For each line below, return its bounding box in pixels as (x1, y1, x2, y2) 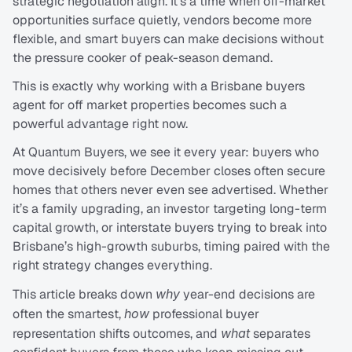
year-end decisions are (180, 286, 315, 303)
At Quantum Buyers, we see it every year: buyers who (13, 144, 319, 161)
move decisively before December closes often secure (13, 163, 325, 180)
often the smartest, (13, 306, 124, 323)
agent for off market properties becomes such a (13, 97, 287, 114)
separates (250, 325, 310, 343)
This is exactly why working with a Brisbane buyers (13, 78, 305, 95)
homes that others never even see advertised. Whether (13, 181, 328, 199)
